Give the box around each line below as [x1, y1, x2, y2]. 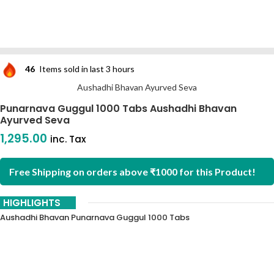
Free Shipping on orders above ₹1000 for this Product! [9, 166, 256, 177]
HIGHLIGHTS [3, 196, 61, 209]
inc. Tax [50, 133, 86, 146]
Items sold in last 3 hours [39, 64, 135, 75]
